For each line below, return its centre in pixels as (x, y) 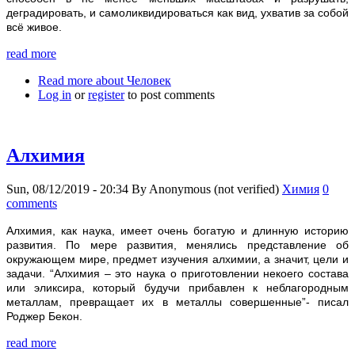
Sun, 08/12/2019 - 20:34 (67, 189)
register (106, 94)
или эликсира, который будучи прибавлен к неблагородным (177, 287)
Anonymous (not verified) (214, 189)
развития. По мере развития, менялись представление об (177, 244)
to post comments (170, 94)
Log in (55, 94)
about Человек (132, 80)
